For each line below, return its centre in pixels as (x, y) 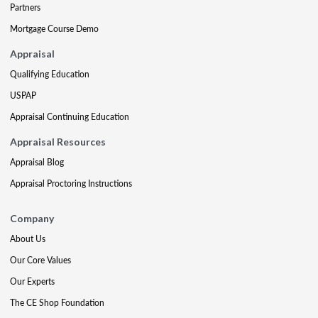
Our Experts (32, 281)
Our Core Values (40, 260)
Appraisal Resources (58, 141)
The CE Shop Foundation (57, 302)
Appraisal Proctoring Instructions (71, 183)
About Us (28, 238)
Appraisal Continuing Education (70, 116)
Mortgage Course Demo (54, 28)
